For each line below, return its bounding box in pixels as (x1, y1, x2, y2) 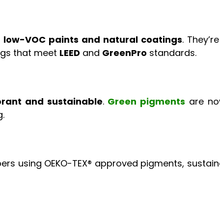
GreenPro (102, 47, 147, 59)
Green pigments (108, 95, 186, 108)
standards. (147, 47, 197, 59)
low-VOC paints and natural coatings (3, 33, 183, 46)
